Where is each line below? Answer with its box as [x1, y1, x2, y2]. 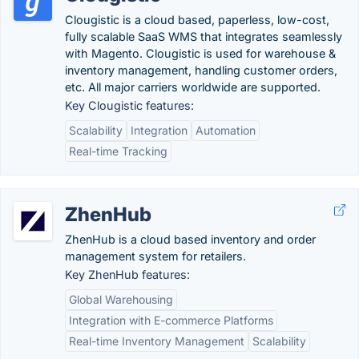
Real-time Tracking [69, 144, 167, 158]
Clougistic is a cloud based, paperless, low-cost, [65, 13, 329, 26]
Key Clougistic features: [65, 99, 194, 112]
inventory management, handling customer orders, [65, 63, 337, 77]
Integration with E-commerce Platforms [69, 313, 273, 327]
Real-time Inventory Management [69, 334, 244, 348]
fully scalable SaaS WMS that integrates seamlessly [65, 30, 342, 43]
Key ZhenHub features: [65, 268, 190, 281]
